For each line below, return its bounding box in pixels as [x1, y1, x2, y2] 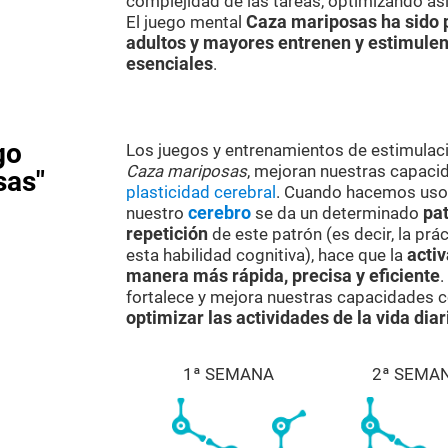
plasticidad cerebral [126, 182, 276, 202]
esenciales [126, 54, 213, 74]
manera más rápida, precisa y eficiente [126, 266, 440, 286]
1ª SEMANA [183, 364, 275, 384]
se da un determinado [251, 203, 423, 223]
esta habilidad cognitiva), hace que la [126, 245, 407, 265]
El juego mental [126, 12, 246, 32]
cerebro [188, 203, 251, 223]
